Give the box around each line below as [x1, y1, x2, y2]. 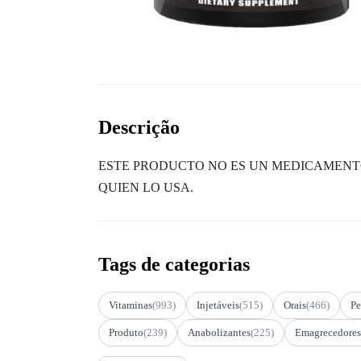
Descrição [98, 116, 180, 138]
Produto [109, 326, 143, 338]
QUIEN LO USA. [98, 180, 193, 194]
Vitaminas [109, 298, 152, 311]
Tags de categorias [98, 253, 250, 275]
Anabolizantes [188, 326, 251, 338]
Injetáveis [197, 298, 239, 311]
